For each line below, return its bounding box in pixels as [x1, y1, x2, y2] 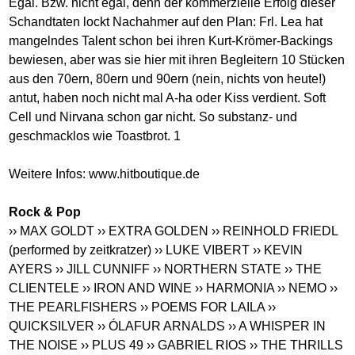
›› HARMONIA [195, 281, 275, 295]
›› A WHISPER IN [228, 319, 326, 333]
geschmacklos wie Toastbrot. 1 [9, 128, 181, 143]
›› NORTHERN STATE [153, 261, 282, 276]
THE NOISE [9, 338, 78, 352]
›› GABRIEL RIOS [147, 338, 247, 352]
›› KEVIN [253, 242, 303, 257]
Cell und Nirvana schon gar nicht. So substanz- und [9, 109, 298, 124]
